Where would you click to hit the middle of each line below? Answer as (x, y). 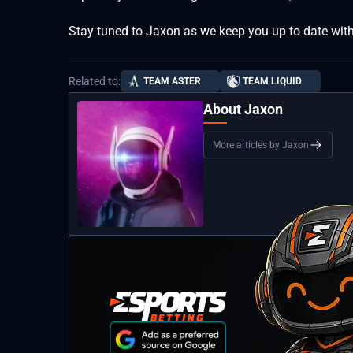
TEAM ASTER (172, 82)
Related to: (95, 82)
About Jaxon (243, 110)
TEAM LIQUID (272, 82)
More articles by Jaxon (261, 145)
